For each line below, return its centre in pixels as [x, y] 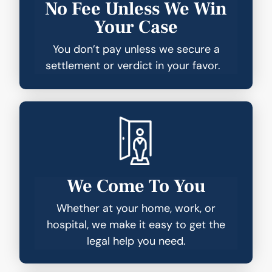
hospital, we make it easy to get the [136, 224]
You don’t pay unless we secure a [136, 49]
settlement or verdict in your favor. [136, 65]
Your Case [136, 27]
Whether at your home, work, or [136, 208]
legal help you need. [136, 241]
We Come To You [136, 186]
